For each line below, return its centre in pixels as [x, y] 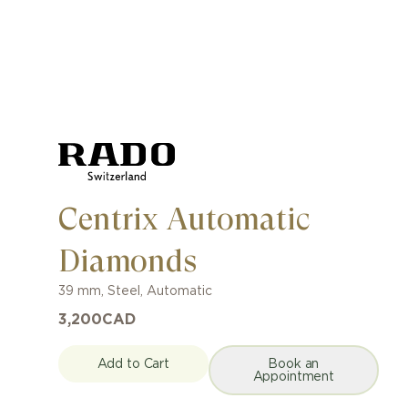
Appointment [293, 377]
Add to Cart [133, 364]
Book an [294, 364]
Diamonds [127, 261]
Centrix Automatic [184, 219]
